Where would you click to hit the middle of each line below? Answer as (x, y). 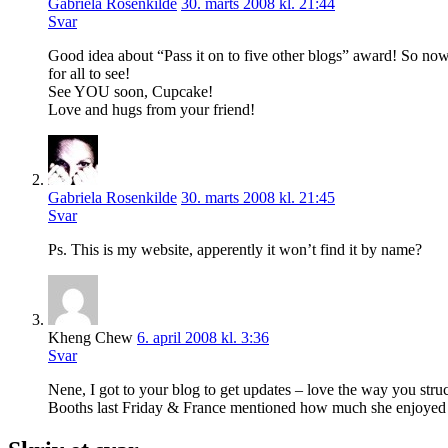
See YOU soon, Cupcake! (130, 91)
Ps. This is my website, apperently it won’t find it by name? (235, 249)
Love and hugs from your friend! (151, 109)
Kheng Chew (90, 337)
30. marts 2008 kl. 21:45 (258, 197)
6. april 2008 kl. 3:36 (203, 337)
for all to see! (89, 73)
